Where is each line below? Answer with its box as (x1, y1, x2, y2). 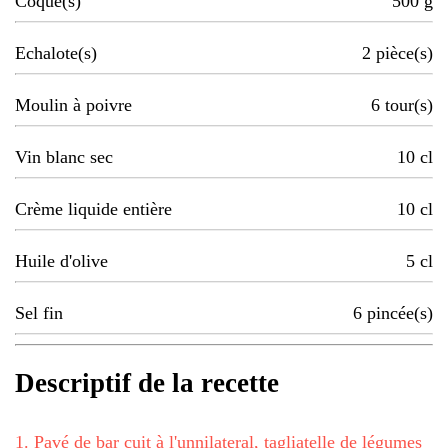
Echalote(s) (15, 43, 97, 64)
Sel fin (15, 303, 63, 324)
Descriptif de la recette (15, 368, 279, 399)
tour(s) (385, 95, 433, 116)
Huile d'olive (15, 251, 108, 272)
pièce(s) (376, 43, 433, 64)
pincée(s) (367, 303, 433, 324)
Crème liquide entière (15, 199, 172, 220)
